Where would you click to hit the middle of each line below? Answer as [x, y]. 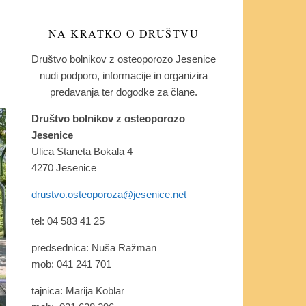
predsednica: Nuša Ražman [94, 247]
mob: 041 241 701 [71, 264]
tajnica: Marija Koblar [78, 290]
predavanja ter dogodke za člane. [124, 92]
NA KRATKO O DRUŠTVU [124, 33]
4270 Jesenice [64, 167]
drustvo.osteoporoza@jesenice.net [109, 194]
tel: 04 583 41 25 [68, 221]
